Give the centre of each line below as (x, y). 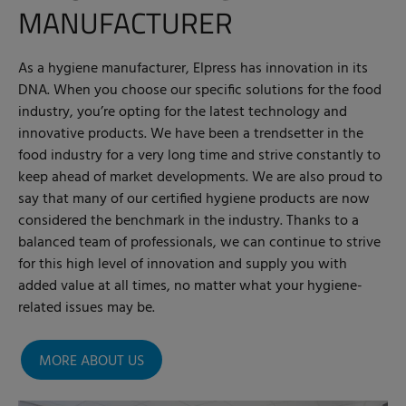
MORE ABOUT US (92, 361)
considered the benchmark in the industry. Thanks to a (188, 221)
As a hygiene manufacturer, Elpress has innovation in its (193, 68)
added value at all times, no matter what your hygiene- (190, 286)
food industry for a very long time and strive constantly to (199, 155)
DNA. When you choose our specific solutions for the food (200, 90)
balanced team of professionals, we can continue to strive (199, 242)
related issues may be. (87, 308)
